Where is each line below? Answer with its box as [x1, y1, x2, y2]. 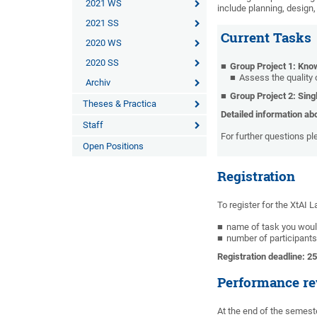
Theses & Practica [83, 98, 156, 109]
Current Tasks [221, 29, 312, 46]
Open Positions [83, 141, 144, 151]
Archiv [86, 77, 110, 88]
